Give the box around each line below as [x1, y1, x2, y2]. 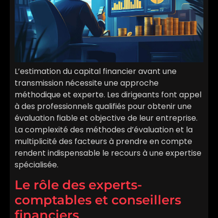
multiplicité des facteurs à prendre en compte [15, 136, 192, 147]
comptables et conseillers [15, 192, 181, 208]
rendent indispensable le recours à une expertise [15, 147, 201, 159]
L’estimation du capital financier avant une [15, 66, 177, 77]
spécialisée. [15, 159, 58, 171]
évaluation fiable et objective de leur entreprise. [15, 112, 198, 124]
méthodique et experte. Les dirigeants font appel [15, 89, 201, 101]
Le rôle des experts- [15, 177, 142, 193]
